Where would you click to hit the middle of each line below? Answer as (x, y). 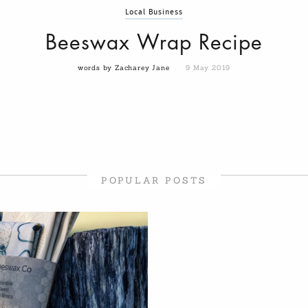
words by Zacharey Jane (125, 68)
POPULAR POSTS (154, 181)
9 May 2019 (208, 68)
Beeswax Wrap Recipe (154, 43)
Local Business (154, 12)
